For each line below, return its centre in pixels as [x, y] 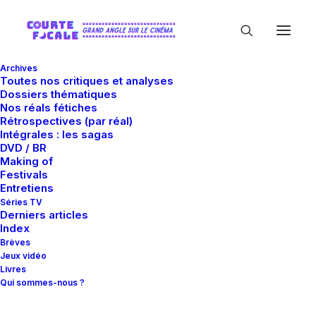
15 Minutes [256, 176]
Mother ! [158, 209]
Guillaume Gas [177, 256]
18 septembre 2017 [160, 176]
